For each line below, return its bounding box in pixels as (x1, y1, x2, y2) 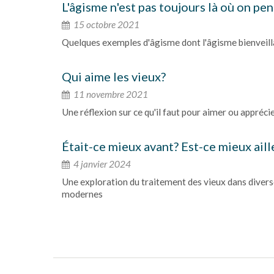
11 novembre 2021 (72, 89, 148, 100)
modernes (62, 188, 103, 199)
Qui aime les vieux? (62, 69, 166, 84)
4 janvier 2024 (72, 158, 131, 169)
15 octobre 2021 (72, 19, 139, 30)
